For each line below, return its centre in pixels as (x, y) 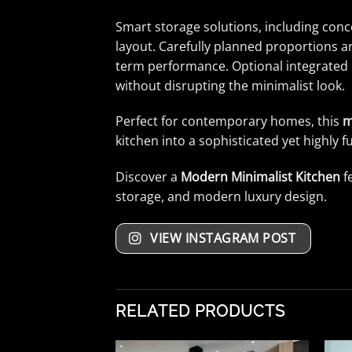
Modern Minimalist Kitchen (260, 177)
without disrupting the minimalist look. (230, 85)
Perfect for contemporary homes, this (229, 121)
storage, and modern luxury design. (221, 197)
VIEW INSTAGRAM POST (223, 238)
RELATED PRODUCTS (200, 312)
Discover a (148, 177)
